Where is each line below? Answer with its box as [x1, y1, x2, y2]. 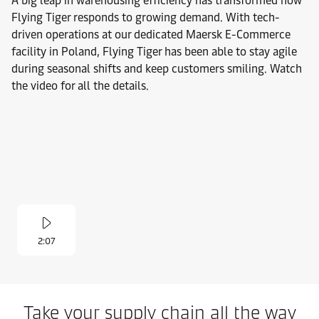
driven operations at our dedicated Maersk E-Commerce [11, 28, 291, 41]
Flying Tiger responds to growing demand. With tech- [11, 11, 280, 24]
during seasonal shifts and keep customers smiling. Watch [11, 62, 302, 75]
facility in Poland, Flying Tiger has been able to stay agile [11, 45, 297, 58]
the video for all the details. [11, 79, 149, 93]
